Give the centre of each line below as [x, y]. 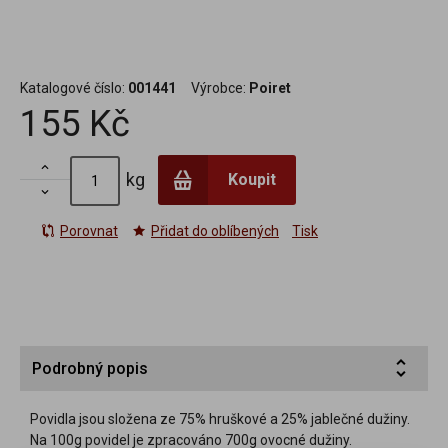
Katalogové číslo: [72, 87]
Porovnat [89, 230]
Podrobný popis [90, 368]
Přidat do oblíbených [215, 230]
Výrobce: [218, 87]
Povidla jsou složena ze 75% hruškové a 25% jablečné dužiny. [220, 418]
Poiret [270, 87]
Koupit [252, 179]
